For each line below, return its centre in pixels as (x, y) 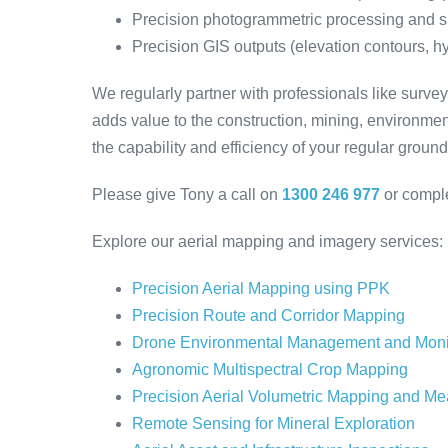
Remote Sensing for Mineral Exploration (273, 423)
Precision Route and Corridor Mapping (268, 315)
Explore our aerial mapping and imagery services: (267, 241)
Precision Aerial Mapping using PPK (261, 288)
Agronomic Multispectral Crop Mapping (270, 369)
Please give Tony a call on (187, 194)
